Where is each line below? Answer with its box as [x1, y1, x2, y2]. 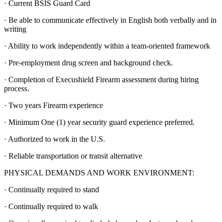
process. [4, 84, 29, 93]
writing [4, 24, 26, 33]
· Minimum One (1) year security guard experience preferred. [4, 117, 195, 126]
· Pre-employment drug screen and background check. [4, 58, 173, 67]
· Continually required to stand [4, 185, 99, 194]
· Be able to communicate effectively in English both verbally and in [4, 15, 217, 24]
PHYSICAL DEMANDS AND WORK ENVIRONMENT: [4, 168, 194, 177]
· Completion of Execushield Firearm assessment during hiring [4, 75, 199, 84]
